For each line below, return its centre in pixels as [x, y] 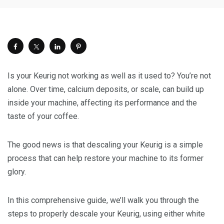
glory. [17, 172]
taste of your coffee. [43, 116]
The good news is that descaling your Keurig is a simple [105, 145]
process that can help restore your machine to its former [105, 158]
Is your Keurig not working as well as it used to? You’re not [109, 76]
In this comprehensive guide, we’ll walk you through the [103, 200]
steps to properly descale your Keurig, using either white [106, 214]
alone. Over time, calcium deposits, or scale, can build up [106, 89]
